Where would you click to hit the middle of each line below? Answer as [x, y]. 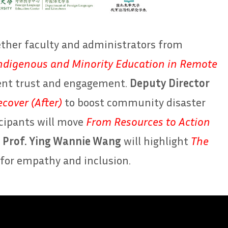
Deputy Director [170, 83]
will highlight [156, 141]
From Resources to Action [148, 121]
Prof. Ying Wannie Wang [62, 141]
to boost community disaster [134, 102]
